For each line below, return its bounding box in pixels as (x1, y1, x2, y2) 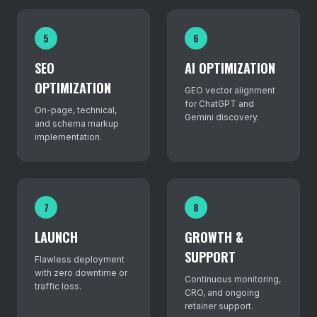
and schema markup (35, 118, 119, 129)
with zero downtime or (35, 267, 127, 278)
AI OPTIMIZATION (185, 59, 275, 77)
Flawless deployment (35, 254, 125, 265)
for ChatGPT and (185, 98, 254, 109)
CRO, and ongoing (185, 287, 260, 298)
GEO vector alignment (185, 85, 275, 96)
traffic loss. (35, 281, 81, 292)
